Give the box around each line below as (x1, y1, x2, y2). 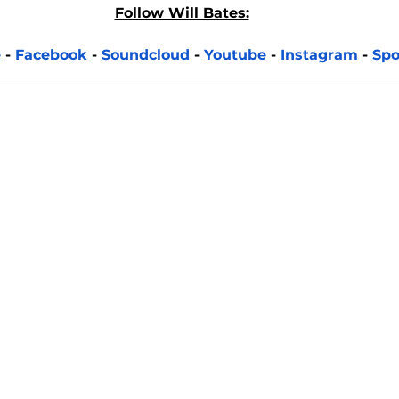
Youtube (204, 46, 266, 64)
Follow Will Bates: (114, 4, 249, 22)
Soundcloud (102, 46, 190, 64)
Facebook (15, 46, 87, 64)
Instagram (281, 46, 358, 64)
